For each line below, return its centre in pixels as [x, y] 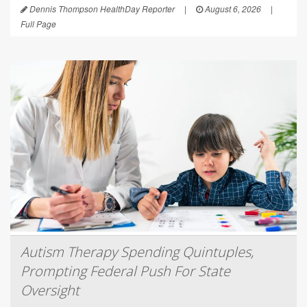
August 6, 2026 [232, 8]
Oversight [50, 290]
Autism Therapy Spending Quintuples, [137, 251]
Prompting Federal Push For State [125, 271]
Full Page [38, 23]
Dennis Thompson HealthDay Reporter [101, 8]
